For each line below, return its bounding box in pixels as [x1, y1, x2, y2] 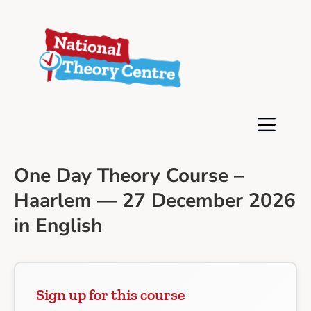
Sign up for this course [36, 285, 185, 305]
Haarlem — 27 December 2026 [14, 187, 296, 215]
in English [14, 212, 102, 239]
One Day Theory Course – [14, 162, 244, 190]
